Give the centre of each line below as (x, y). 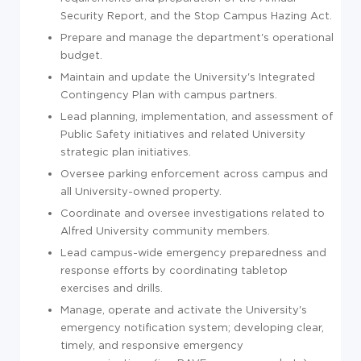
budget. (81, 54)
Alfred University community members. (165, 230)
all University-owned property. (141, 191)
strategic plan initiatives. (126, 151)
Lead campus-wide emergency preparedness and (193, 252)
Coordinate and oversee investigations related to (193, 212)
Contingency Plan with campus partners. (169, 94)
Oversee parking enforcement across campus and (194, 173)
